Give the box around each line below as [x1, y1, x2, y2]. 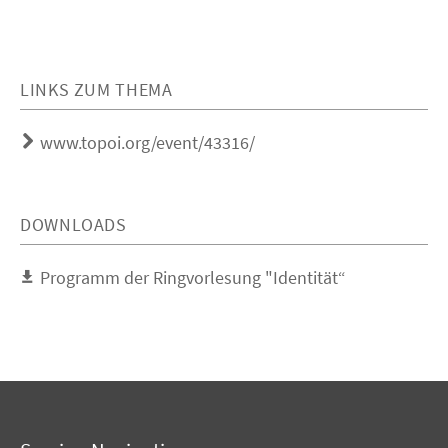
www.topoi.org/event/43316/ [40, 131, 255, 154]
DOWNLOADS [20, 213, 127, 236]
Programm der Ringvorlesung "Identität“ [40, 266, 346, 289]
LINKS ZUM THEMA [20, 78, 173, 101]
